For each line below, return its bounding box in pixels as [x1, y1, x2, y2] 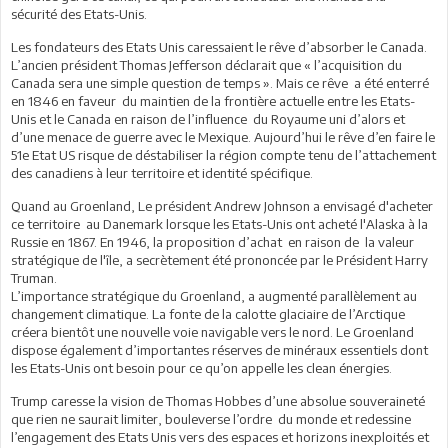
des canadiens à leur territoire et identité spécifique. [11, 164, 313, 181]
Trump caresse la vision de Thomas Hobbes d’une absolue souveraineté [11, 392, 425, 409]
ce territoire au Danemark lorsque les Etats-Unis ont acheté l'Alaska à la [11, 215, 428, 232]
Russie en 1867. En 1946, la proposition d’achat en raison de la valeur [11, 233, 414, 250]
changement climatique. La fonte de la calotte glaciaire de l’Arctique [11, 305, 405, 322]
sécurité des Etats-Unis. [11, 5, 147, 22]
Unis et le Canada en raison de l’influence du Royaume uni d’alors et [11, 110, 405, 127]
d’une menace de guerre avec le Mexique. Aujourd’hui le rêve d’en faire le [11, 128, 435, 145]
